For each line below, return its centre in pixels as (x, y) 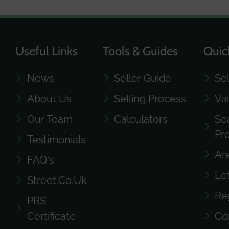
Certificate (51, 216)
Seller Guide (143, 78)
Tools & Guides (140, 51)
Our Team (50, 119)
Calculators (141, 119)
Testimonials (56, 139)
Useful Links (47, 51)
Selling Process (150, 98)
